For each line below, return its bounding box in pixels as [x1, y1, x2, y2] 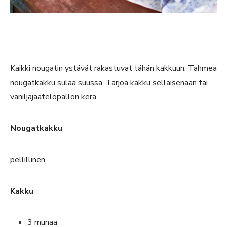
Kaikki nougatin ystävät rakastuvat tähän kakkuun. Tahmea [10, 63, 217, 74]
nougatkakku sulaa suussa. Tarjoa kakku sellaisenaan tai [10, 77, 208, 89]
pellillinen [10, 154, 45, 166]
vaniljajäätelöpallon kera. [10, 91, 98, 103]
